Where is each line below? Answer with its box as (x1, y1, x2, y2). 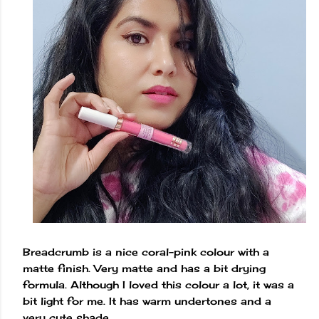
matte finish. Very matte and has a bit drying (23, 262, 266, 275)
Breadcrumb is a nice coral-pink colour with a (23, 246, 269, 258)
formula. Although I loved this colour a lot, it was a (23, 278, 294, 291)
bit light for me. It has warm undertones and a (23, 295, 271, 308)
